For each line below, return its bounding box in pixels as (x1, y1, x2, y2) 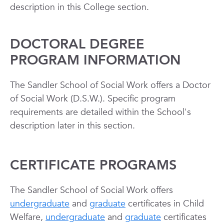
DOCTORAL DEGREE (10, 35, 144, 53)
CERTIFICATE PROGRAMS (10, 156, 177, 174)
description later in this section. (10, 119, 137, 132)
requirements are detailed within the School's (10, 106, 191, 118)
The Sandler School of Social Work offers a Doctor (10, 79, 210, 91)
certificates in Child (125, 197, 204, 210)
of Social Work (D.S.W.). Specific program (10, 92, 175, 105)
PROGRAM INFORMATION (10, 51, 180, 69)
